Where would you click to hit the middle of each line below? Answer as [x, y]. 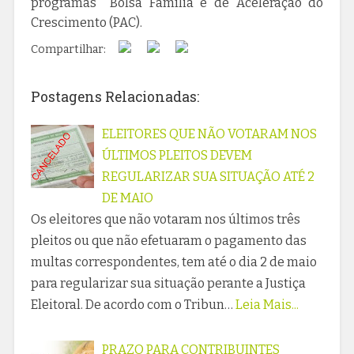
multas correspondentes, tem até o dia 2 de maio [173, 262]
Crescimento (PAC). [86, 23]
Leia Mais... [267, 305]
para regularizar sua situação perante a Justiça [168, 284]
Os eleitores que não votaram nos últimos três [165, 220]
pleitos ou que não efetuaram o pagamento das [168, 241]
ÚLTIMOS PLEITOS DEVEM [177, 156]
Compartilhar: [70, 50]
